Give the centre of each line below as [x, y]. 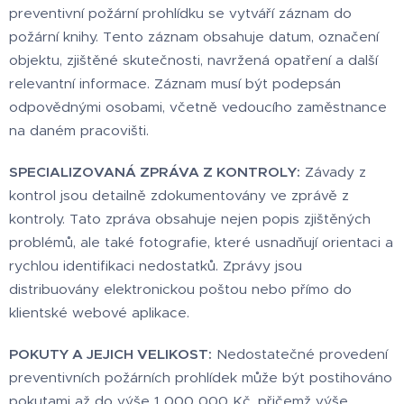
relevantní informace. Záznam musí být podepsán [175, 84]
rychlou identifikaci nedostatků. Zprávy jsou [156, 266]
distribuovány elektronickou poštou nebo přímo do [180, 289]
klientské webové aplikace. [99, 313]
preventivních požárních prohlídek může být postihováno [201, 378]
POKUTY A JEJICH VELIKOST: [110, 354]
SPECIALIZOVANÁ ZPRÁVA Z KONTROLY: [155, 172]
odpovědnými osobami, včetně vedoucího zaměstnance [198, 107]
